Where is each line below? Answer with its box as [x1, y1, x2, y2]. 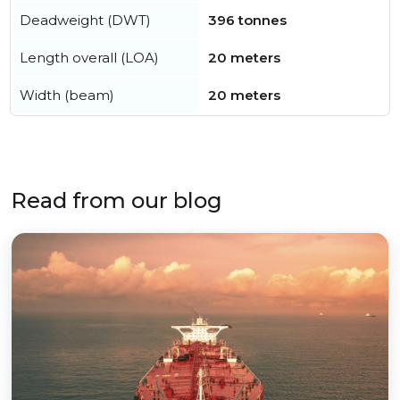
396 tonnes [208, 12, 287, 29]
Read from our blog [11, 187, 222, 214]
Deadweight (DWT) [20, 12, 151, 29]
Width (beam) [20, 87, 114, 104]
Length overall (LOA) [20, 49, 159, 67]
